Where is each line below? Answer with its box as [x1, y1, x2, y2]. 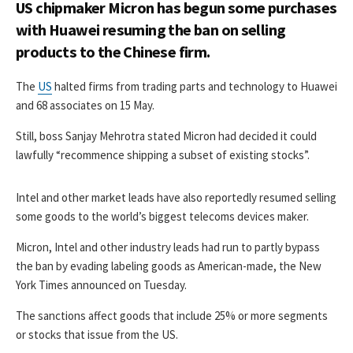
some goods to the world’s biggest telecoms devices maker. [16, 208, 309, 224]
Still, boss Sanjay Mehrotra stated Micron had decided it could [16, 128, 317, 143]
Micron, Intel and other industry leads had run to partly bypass [16, 239, 320, 255]
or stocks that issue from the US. [16, 326, 178, 342]
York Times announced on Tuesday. [16, 277, 187, 292]
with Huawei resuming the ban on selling [16, 19, 286, 39]
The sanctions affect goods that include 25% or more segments [16, 307, 328, 323]
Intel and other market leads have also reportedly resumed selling [16, 189, 336, 205]
